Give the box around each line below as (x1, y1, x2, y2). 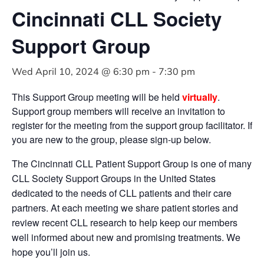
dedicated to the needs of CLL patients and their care (12, 186, 232, 200)
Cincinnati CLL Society (12, 4, 222, 32)
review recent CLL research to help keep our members (12, 215, 237, 229)
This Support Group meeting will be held (12, 90, 182, 104)
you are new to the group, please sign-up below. (12, 132, 211, 146)
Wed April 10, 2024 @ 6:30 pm (12, 65, 150, 77)
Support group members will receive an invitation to (12, 104, 225, 118)
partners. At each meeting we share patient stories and (12, 200, 238, 214)
